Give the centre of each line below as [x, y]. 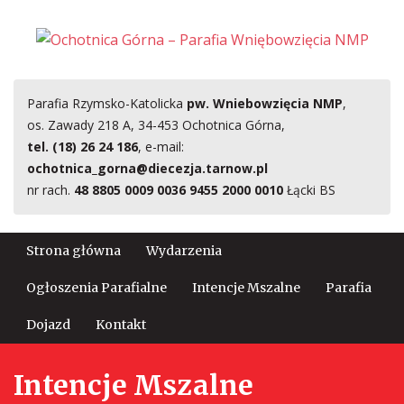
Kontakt [121, 325]
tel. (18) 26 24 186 [83, 147]
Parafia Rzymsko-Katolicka [107, 104]
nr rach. [50, 190]
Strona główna [73, 251]
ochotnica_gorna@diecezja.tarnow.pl [147, 169]
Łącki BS [309, 190]
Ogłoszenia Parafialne [96, 288]
